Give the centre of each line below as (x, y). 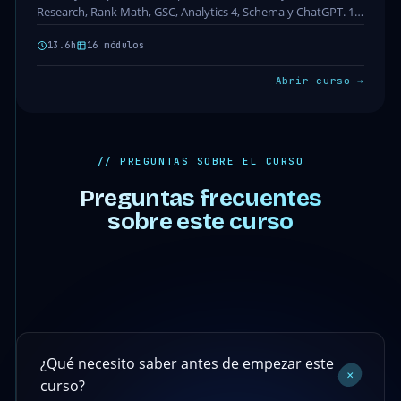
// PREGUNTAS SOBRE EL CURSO (200, 162)
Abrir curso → (320, 81)
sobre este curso (200, 222)
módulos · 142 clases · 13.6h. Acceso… (134, 30)
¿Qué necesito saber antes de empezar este (187, 364)
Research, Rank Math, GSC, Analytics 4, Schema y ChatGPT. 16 (198, 12)
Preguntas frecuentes (200, 199)
